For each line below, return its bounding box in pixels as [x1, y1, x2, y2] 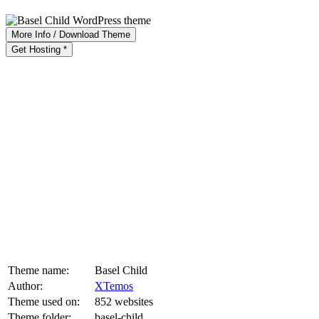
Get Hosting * [11, 43, 67, 55]
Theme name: [8, 263, 69, 276]
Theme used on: [8, 295, 80, 308]
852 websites [95, 295, 153, 308]
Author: [8, 279, 43, 292]
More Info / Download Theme [11, 28, 130, 40]
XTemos [95, 279, 133, 292]
